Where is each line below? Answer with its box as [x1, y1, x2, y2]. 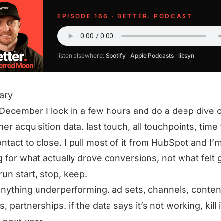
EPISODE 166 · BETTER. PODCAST [57, 12, 193, 20]
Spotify [106, 52, 126, 59]
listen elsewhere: [57, 52, 106, 59]
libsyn [178, 52, 194, 59]
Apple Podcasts [130, 52, 174, 59]
